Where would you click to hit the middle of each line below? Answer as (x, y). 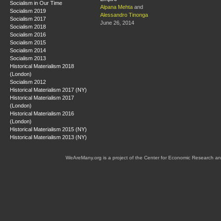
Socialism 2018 (28, 26)
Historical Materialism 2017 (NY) (48, 90)
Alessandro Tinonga (124, 15)
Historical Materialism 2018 (42, 66)
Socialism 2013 (28, 58)
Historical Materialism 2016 (42, 113)
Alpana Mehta (116, 7)
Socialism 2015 (28, 42)
